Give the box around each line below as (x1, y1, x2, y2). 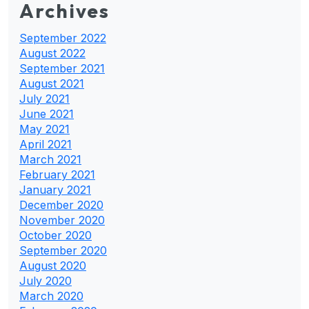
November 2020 (19, 212, 105, 227)
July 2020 (19, 273, 72, 288)
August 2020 (19, 258, 86, 272)
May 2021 (19, 121, 70, 136)
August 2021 (19, 76, 84, 90)
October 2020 (19, 228, 92, 242)
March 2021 (19, 152, 81, 166)
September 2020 (19, 243, 107, 257)
